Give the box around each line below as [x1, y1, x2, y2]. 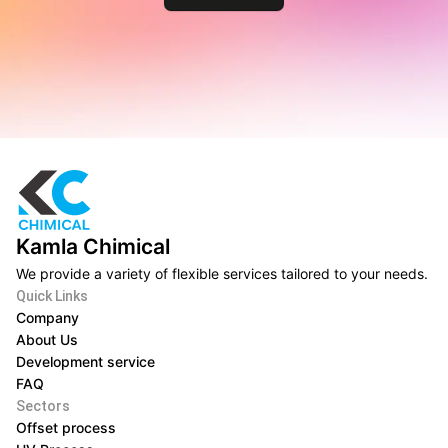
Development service [16, 353, 155, 370]
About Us [16, 331, 78, 348]
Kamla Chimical [16, 234, 170, 259]
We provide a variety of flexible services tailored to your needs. [16, 265, 428, 282]
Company [16, 309, 79, 326]
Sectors [16, 398, 70, 414]
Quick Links [16, 288, 88, 304]
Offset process [16, 419, 116, 436]
